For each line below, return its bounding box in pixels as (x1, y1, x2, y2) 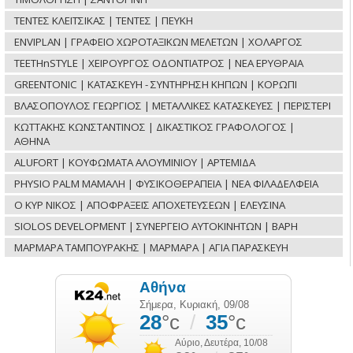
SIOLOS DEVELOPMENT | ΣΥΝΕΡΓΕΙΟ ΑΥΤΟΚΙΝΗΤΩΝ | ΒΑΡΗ (14, 218, 299, 233)
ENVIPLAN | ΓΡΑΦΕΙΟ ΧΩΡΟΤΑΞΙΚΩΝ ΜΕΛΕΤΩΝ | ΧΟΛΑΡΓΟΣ (14, 34, 303, 49)
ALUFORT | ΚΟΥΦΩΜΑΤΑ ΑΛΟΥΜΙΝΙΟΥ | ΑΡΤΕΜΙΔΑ (14, 154, 256, 169)
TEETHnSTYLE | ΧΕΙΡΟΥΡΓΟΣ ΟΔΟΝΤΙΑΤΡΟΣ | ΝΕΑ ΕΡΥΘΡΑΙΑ (14, 55, 304, 70)
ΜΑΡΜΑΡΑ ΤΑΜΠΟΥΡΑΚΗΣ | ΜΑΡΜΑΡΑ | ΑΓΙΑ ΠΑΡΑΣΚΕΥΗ (14, 240, 289, 255)
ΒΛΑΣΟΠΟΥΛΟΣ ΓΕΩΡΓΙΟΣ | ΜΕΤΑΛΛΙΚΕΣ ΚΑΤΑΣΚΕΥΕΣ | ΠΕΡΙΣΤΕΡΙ (14, 98, 332, 113)
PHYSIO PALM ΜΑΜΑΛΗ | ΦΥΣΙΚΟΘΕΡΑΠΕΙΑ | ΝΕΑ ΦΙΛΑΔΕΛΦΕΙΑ (14, 176, 319, 191)
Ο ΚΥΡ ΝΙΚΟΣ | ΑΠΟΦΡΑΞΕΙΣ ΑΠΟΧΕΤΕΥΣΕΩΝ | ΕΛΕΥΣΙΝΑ (14, 197, 286, 212)
